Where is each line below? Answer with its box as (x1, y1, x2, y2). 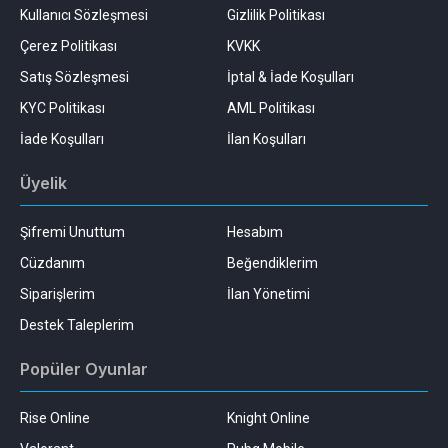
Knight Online (226, 410, 310, 427)
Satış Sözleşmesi (20, 69, 129, 86)
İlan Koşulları (226, 131, 306, 148)
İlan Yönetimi (226, 286, 310, 303)
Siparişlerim (20, 286, 95, 303)
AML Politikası (226, 100, 315, 117)
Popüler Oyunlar (20, 359, 148, 380)
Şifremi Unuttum (20, 224, 125, 241)
